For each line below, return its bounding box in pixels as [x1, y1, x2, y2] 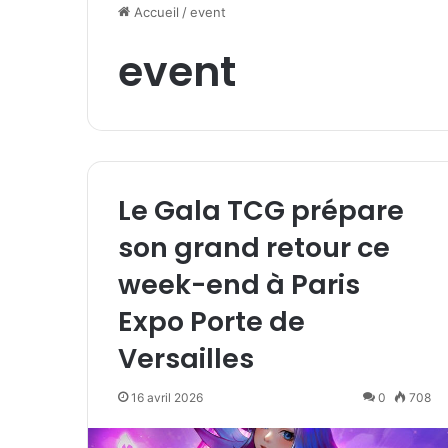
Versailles [118, 340, 254, 378]
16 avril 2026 [131, 390, 203, 406]
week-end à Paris [118, 266, 360, 304]
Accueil [130, 4, 179, 21]
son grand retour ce [118, 229, 390, 267]
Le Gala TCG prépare [118, 192, 404, 230]
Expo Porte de [118, 303, 305, 341]
